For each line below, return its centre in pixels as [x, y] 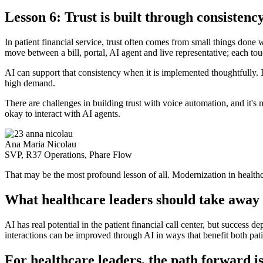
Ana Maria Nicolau [41, 144]
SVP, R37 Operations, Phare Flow [68, 154]
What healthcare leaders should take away [132, 199]
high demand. [30, 83]
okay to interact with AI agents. [63, 113]
